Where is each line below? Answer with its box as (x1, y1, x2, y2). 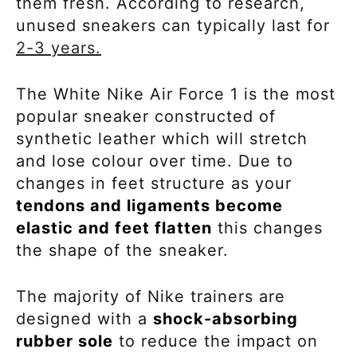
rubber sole (16, 331, 113, 351)
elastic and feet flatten (16, 218, 212, 237)
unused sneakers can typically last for (16, 15, 330, 35)
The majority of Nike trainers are (16, 286, 285, 306)
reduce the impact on (135, 331, 318, 351)
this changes (212, 218, 323, 237)
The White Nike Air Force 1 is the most (16, 84, 335, 104)
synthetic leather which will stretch (16, 128, 308, 148)
